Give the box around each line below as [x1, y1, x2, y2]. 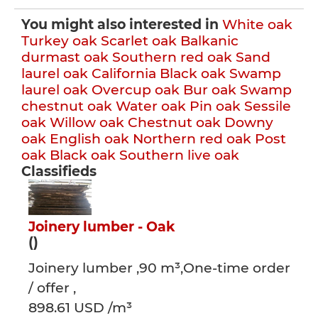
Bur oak [183, 82, 236, 98]
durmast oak [21, 49, 109, 65]
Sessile [244, 98, 291, 114]
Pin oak [190, 98, 241, 114]
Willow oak [50, 114, 124, 131]
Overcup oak [92, 82, 180, 98]
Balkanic [180, 33, 238, 49]
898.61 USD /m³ [28, 300, 132, 316]
